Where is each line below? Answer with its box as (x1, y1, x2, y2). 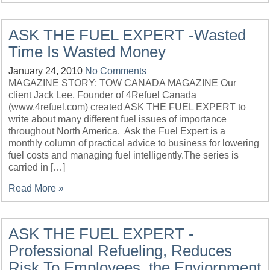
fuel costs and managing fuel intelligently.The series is (8, 150, 239, 160)
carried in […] (8, 162, 66, 172)
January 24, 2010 (8, 66, 83, 76)
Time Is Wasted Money (8, 43, 166, 61)
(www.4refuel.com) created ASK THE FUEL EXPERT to (8, 102, 246, 112)
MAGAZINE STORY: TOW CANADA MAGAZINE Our (8, 78, 237, 88)
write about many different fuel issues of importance (8, 114, 227, 124)
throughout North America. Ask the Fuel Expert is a (8, 126, 226, 136)
